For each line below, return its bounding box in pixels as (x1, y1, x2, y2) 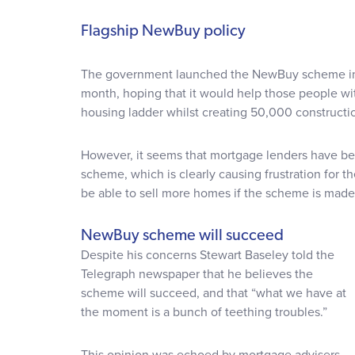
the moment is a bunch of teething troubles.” (81, 303, 327, 320)
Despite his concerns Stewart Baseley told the (81, 246, 334, 263)
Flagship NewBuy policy (81, 23, 246, 40)
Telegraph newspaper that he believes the (81, 265, 313, 282)
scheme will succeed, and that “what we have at (81, 284, 346, 301)
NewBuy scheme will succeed (81, 227, 284, 244)
